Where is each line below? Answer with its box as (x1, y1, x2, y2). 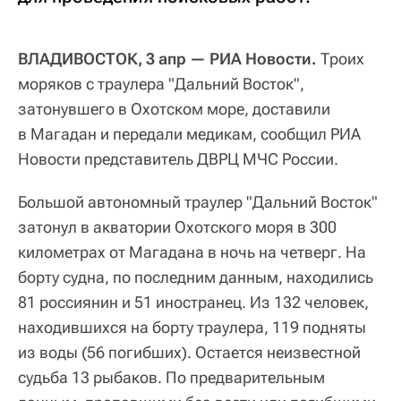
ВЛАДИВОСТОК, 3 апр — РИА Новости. (18, 49, 317, 69)
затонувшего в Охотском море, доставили (18, 99, 330, 119)
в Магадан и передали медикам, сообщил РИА (18, 124, 361, 144)
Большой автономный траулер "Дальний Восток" (18, 192, 378, 212)
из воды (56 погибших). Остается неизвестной (18, 343, 361, 363)
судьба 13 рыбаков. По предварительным (18, 368, 325, 388)
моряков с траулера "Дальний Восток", (18, 74, 304, 94)
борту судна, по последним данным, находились (18, 268, 373, 287)
